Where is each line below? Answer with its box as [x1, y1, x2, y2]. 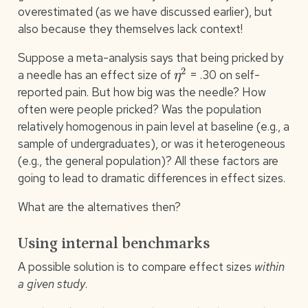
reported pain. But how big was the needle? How [17, 85, 266, 100]
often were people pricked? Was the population [17, 102, 261, 118]
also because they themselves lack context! [17, 21, 243, 36]
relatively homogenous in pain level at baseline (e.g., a [17, 119, 289, 135]
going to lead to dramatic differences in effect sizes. [17, 170, 285, 186]
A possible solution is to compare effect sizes [17, 259, 254, 275]
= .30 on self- [186, 67, 260, 83]
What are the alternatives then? [17, 199, 181, 215]
